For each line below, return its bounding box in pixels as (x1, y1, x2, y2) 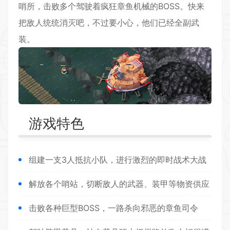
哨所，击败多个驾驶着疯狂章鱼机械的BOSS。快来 (18, 1, 204, 12)
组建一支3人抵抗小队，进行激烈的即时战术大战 (29, 155, 206, 165)
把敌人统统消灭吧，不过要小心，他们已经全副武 (18, 17, 199, 28)
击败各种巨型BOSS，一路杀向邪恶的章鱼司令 (29, 203, 198, 214)
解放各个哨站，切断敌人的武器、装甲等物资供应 (29, 179, 209, 189)
